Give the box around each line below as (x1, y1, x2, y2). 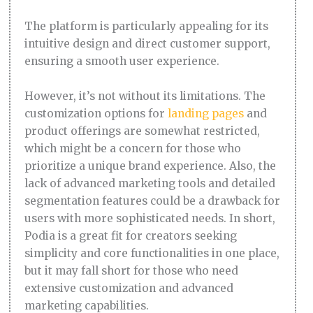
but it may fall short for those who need (24, 263, 239, 277)
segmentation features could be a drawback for (24, 194, 281, 208)
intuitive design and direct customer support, (24, 36, 271, 50)
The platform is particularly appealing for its (24, 19, 269, 33)
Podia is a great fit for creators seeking (24, 228, 238, 242)
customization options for (24, 106, 168, 120)
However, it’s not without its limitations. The (24, 89, 266, 103)
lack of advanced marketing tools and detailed (24, 176, 276, 190)
